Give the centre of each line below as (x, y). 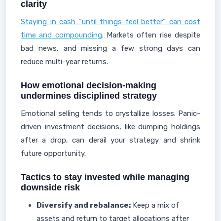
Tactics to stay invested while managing (105, 177)
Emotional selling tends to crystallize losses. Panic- (110, 113)
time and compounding (61, 35)
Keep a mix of (155, 205)
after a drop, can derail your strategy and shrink (110, 140)
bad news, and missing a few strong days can (110, 48)
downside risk (50, 187)
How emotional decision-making (89, 85)
